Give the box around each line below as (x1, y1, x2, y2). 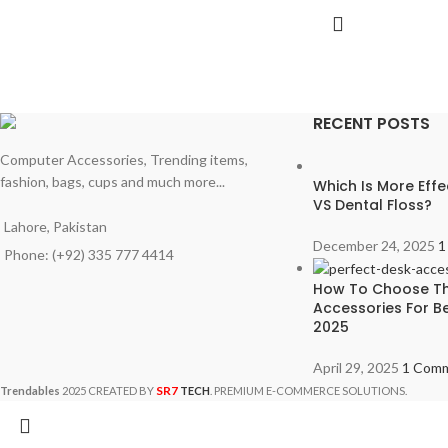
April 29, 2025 (312, 359, 399, 377)
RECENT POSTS (312, 111, 430, 135)
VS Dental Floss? (312, 194, 432, 215)
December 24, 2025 (312, 236, 435, 254)
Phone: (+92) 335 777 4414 (4, 245, 174, 263)
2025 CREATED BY (62, 384, 156, 398)
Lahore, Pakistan (4, 217, 107, 235)
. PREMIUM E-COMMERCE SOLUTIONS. (210, 384, 407, 398)
